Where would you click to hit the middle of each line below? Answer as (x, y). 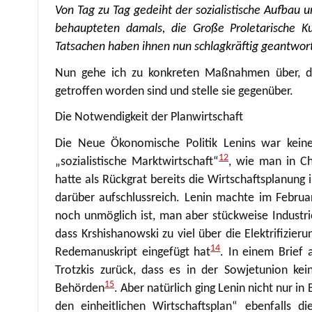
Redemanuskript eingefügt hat (133, 252)
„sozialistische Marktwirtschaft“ (137, 162)
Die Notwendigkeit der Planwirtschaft (149, 118)
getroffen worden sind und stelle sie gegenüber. (174, 91)
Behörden (80, 288)
